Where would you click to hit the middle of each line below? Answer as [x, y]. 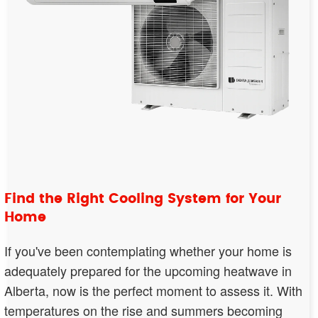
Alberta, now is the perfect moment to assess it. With [153, 290]
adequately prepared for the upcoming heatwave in [148, 270]
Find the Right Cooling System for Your [143, 199]
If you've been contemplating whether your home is [148, 250]
